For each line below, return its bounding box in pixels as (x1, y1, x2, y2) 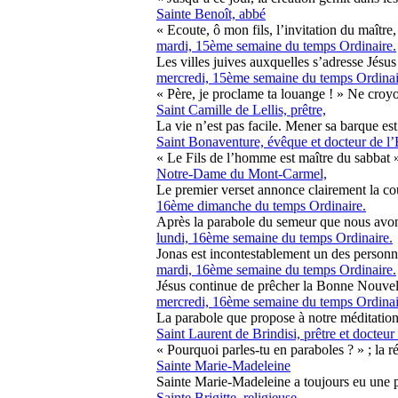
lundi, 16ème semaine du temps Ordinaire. (156, 230, 393, 245)
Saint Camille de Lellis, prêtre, (156, 102, 326, 117)
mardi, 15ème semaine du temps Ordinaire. (156, 38, 396, 53)
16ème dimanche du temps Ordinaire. (156, 198, 366, 213)
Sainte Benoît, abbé (156, 6, 266, 21)
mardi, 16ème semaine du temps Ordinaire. (156, 262, 396, 277)
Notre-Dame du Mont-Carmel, (156, 166, 327, 181)
